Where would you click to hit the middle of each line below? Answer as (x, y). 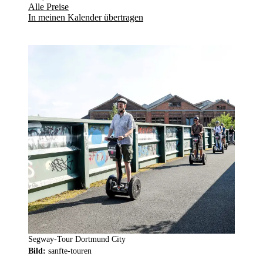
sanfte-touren (70, 251)
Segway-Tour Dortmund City (77, 239)
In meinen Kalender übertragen (86, 17)
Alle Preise (48, 6)
